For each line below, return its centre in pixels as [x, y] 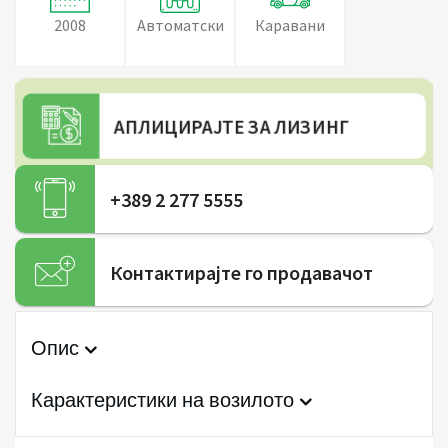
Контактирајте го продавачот [241, 273]
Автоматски [180, 25]
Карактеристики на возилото [165, 400]
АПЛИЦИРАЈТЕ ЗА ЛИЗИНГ [232, 127]
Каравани [290, 25]
